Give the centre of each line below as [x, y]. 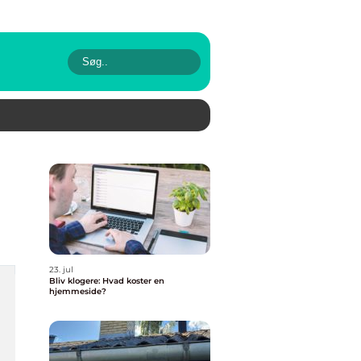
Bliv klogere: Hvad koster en [107, 281]
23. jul [61, 270]
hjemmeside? [78, 291]
